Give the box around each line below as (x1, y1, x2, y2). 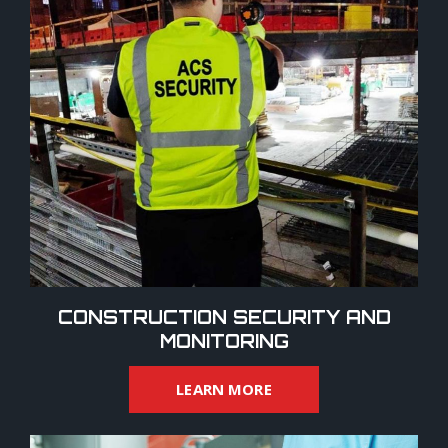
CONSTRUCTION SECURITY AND (57, 305, 391, 328)
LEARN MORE (176, 378, 272, 399)
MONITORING (159, 329, 289, 352)
